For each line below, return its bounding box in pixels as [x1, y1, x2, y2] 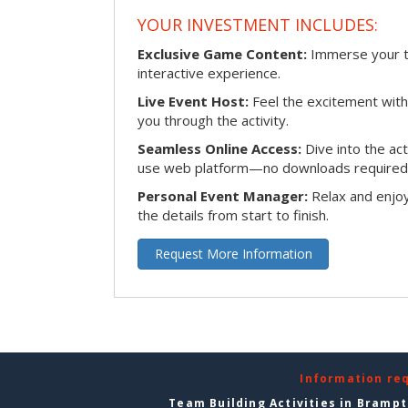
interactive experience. [138, 63, 280, 82]
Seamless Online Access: [138, 138, 301, 158]
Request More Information [154, 244, 312, 262]
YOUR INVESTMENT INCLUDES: [138, 13, 378, 36]
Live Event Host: [138, 91, 249, 110]
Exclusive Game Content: [138, 44, 307, 63]
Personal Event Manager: [138, 186, 308, 205]
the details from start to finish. [138, 205, 329, 224]
